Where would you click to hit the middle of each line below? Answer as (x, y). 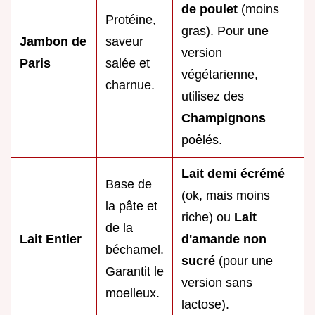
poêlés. (202, 140)
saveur (124, 41)
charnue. (130, 85)
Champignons (224, 118)
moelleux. (133, 293)
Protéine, (131, 19)
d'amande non (224, 239)
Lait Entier (51, 239)
